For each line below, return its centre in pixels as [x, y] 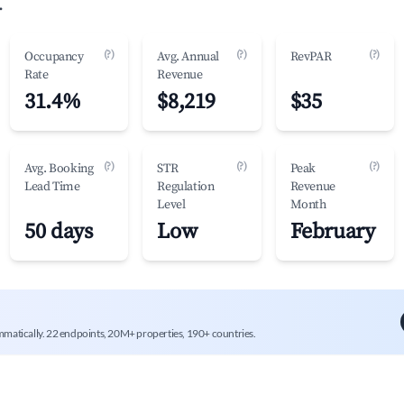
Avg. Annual [188, 57]
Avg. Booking [59, 169]
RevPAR [311, 57]
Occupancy [54, 57]
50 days [59, 232]
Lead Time [52, 187]
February [332, 232]
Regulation [186, 187]
